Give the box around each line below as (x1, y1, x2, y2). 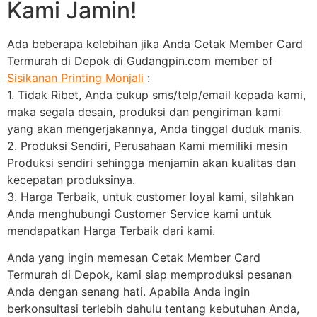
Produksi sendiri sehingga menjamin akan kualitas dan (7, 155, 296, 170)
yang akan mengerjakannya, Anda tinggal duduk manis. (7, 121, 302, 136)
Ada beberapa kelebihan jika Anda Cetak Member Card (7, 36, 303, 51)
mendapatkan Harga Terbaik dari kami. (7, 223, 215, 238)
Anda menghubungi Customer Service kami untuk (7, 206, 272, 221)
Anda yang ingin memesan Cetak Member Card (7, 250, 260, 265)
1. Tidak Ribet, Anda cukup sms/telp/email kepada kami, (7, 87, 306, 102)
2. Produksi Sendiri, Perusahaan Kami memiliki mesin (7, 138, 287, 153)
